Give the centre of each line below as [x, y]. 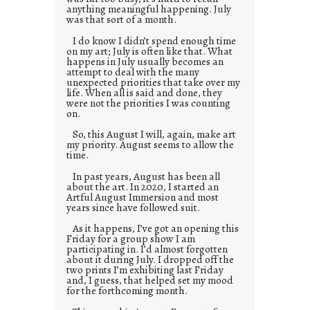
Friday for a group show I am [131, 239]
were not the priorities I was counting [148, 102]
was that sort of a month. [121, 19]
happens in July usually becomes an [145, 61]
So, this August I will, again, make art [151, 134]
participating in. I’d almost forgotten [147, 249]
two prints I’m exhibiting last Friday [145, 270]
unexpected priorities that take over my [153, 82]
